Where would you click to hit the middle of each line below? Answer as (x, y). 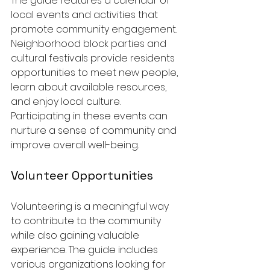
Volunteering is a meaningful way (91, 207)
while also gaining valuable (76, 236)
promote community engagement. (95, 30)
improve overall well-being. (75, 145)
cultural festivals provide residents (94, 58)
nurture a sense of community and (95, 131)
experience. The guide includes (86, 250)
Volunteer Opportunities (82, 176)
